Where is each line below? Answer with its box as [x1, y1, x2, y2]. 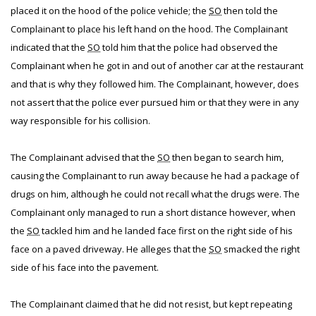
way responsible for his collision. [11, 114, 150, 127]
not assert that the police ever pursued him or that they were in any [11, 96, 299, 109]
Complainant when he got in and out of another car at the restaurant [11, 59, 303, 72]
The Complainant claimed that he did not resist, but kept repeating [11, 298, 292, 310]
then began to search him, [170, 151, 284, 164]
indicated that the [11, 41, 87, 54]
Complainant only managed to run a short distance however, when [11, 206, 296, 219]
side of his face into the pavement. [11, 261, 159, 274]
